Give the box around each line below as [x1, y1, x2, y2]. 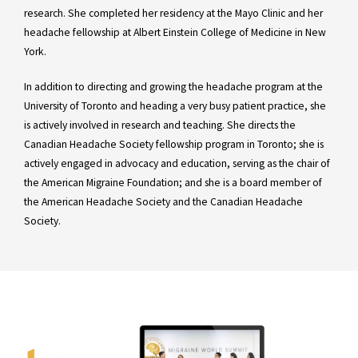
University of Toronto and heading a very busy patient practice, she [24, 99, 326, 113]
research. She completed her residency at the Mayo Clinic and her [24, 6, 323, 21]
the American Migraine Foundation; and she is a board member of [24, 176, 322, 190]
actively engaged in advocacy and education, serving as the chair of [24, 157, 330, 171]
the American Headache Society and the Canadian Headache [24, 195, 303, 209]
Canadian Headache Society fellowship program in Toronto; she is [24, 137, 324, 152]
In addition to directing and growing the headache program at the [24, 80, 323, 94]
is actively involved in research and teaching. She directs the [24, 118, 296, 133]
